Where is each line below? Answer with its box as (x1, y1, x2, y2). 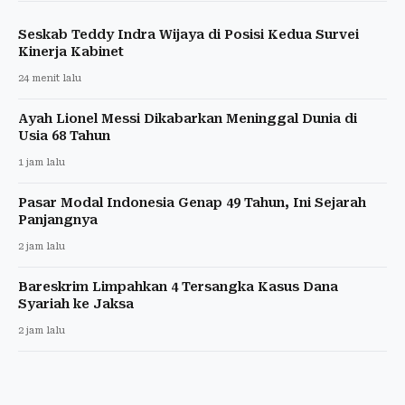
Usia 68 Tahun (18, 127, 110, 143)
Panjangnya (18, 212, 98, 227)
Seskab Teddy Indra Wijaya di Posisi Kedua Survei (18, 26, 359, 42)
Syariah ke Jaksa (18, 296, 134, 311)
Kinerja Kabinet (18, 43, 124, 59)
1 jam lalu (18, 155, 65, 168)
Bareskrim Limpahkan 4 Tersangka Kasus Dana (18, 278, 338, 294)
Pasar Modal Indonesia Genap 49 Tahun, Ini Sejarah (18, 194, 366, 210)
